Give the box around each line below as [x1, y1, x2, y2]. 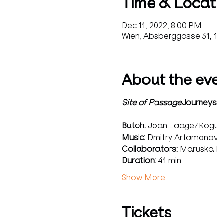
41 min [157, 155, 181, 165]
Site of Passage [121, 97, 182, 107]
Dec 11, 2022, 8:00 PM [121, 20, 201, 30]
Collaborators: [121, 144, 178, 154]
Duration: [121, 155, 158, 165]
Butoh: [121, 121, 146, 130]
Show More [121, 172, 165, 182]
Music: [121, 132, 147, 142]
